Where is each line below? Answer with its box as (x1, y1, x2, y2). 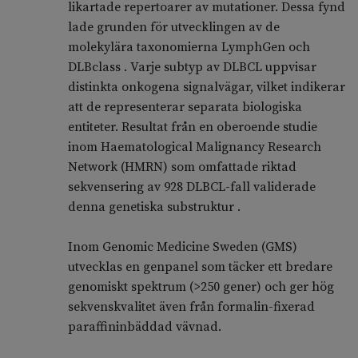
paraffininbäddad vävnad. (67, 319, 225, 336)
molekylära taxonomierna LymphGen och (67, 39, 310, 56)
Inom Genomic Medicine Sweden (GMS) (67, 239, 297, 256)
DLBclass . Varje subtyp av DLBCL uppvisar (67, 59, 316, 76)
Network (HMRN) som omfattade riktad (67, 159, 296, 176)
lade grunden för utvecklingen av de (67, 19, 280, 36)
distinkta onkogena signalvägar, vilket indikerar (67, 79, 345, 96)
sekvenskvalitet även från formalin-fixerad (67, 299, 315, 316)
